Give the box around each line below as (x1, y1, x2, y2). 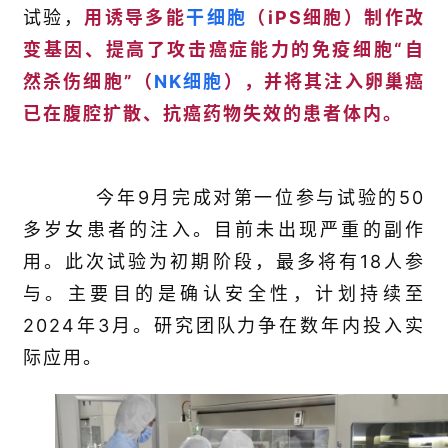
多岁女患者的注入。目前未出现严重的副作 (23, 219, 425, 241)
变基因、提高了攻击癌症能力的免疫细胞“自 (23, 39, 425, 61)
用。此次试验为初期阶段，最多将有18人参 (23, 251, 425, 273)
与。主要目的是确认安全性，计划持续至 (23, 283, 425, 305)
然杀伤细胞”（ (23, 71, 155, 93)
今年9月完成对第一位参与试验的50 (55, 187, 425, 209)
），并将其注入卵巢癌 (223, 71, 426, 93)
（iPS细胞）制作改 (247, 7, 426, 29)
